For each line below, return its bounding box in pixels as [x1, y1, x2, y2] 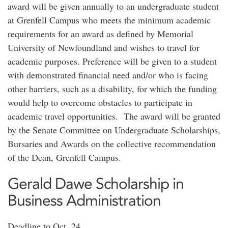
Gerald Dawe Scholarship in [8, 174, 184, 193]
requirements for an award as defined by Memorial [8, 27, 193, 40]
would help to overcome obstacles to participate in [8, 96, 192, 108]
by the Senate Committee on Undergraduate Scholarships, [8, 124, 220, 136]
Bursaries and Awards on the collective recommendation [8, 137, 216, 150]
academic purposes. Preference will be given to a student [8, 55, 217, 67]
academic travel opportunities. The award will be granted [8, 110, 220, 122]
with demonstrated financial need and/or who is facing [8, 69, 208, 81]
